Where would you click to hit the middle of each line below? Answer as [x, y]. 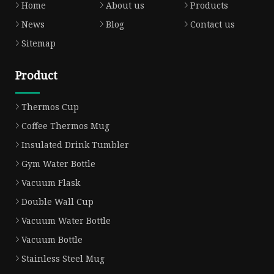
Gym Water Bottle [58, 163]
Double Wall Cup [57, 201]
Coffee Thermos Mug [65, 125]
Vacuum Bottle [52, 239]
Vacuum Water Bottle [66, 220]
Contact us [212, 24]
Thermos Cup [50, 106]
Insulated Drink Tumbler [75, 144]
